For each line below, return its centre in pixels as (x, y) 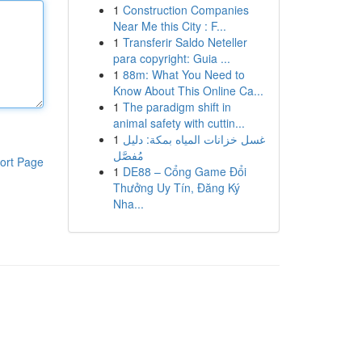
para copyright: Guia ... (171, 58)
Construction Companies (185, 10)
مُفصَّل (128, 155)
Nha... (128, 204)
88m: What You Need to (183, 74)
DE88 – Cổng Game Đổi (184, 171)
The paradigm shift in (177, 107)
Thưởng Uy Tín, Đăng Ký (176, 187)
